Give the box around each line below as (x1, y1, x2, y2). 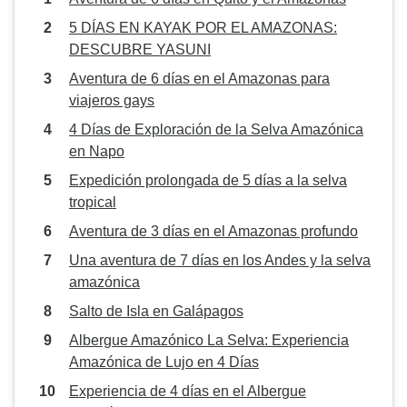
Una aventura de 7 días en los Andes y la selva (69, 253, 371, 268)
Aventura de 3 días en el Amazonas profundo (69, 223, 358, 239)
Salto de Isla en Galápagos (69, 303, 243, 319)
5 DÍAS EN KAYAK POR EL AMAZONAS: (69, 20, 337, 35)
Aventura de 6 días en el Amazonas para (69, 71, 330, 86)
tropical (69, 194, 116, 210)
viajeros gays (69, 93, 154, 108)
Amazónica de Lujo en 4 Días (69, 354, 259, 370)
